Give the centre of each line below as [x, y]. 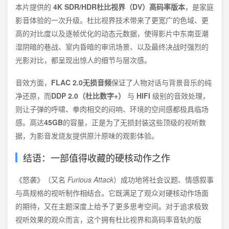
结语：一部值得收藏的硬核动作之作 [97, 157]
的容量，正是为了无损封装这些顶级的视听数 [134, 122]
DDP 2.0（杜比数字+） [88, 96]
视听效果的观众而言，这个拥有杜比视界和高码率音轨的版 [108, 219]
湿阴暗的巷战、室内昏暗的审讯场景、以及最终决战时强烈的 [112, 47]
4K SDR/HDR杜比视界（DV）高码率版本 [119, 7]
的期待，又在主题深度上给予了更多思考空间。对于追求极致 [112, 206]
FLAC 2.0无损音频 [81, 82]
